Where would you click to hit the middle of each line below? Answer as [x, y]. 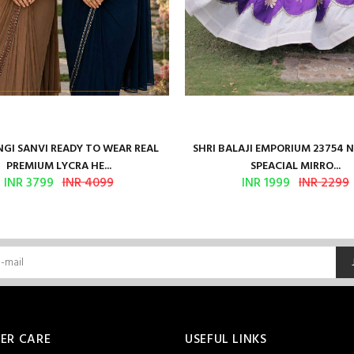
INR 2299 [324, 183]
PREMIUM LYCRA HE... [58, 166]
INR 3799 [28, 183]
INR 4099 [88, 183]
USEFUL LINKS [226, 340]
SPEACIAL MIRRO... [296, 166]
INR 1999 [266, 183]
